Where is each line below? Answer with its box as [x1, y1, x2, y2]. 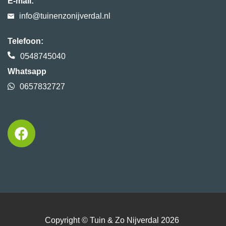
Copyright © [45, 216, 90, 225]
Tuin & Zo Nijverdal [90, 216, 159, 225]
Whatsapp [8, 67, 46, 76]
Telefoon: [8, 37, 43, 46]
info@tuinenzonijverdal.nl [19, 12, 110, 21]
